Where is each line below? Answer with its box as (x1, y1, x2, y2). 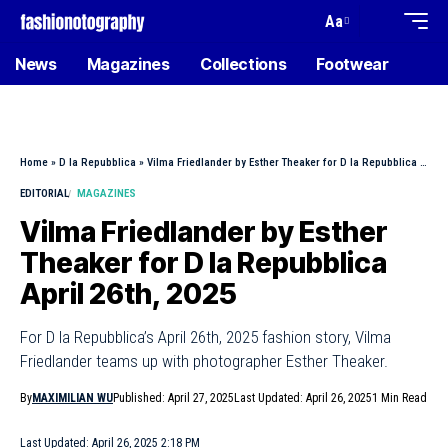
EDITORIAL (20, 187, 69, 200)
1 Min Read (372, 391, 427, 405)
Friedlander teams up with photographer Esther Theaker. (20, 351, 388, 371)
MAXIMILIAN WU (32, 391, 113, 405)
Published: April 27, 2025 (113, 391, 234, 405)
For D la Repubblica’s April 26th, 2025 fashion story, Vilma (20, 327, 391, 347)
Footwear (316, 54, 389, 74)
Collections (199, 54, 287, 74)
